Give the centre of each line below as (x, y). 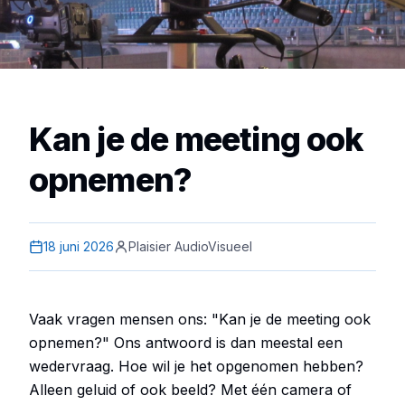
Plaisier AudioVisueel (190, 246)
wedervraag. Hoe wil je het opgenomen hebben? (196, 366)
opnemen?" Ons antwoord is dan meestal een (186, 343)
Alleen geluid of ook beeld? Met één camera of (190, 390)
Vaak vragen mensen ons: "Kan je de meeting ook (200, 319)
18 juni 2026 (79, 246)
